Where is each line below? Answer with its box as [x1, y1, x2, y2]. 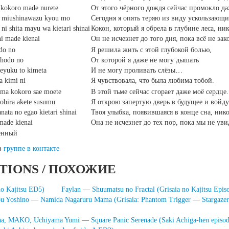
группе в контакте [4, 145, 59, 152]
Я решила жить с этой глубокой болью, [91, 46, 212, 54]
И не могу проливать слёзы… [91, 66, 182, 74]
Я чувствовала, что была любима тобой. [91, 77, 214, 84]
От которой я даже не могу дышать [91, 56, 199, 64]
